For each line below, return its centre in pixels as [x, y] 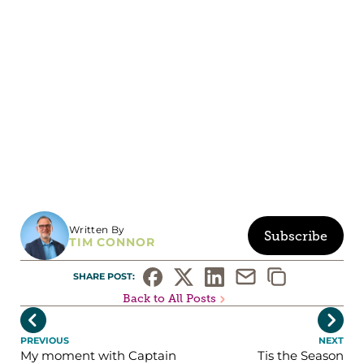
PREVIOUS [45, 340]
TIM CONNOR [112, 242]
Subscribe [296, 236]
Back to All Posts [169, 299]
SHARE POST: [105, 276]
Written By [97, 230]
